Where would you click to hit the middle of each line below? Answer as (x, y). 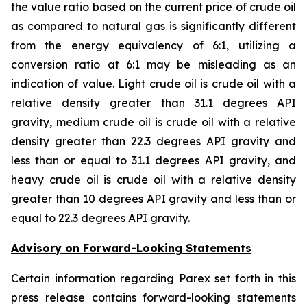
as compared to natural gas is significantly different (153, 26)
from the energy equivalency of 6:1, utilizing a (153, 45)
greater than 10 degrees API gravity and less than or (153, 199)
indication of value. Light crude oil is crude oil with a (153, 84)
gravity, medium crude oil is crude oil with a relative (153, 122)
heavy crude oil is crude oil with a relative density (153, 180)
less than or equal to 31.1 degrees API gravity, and (153, 160)
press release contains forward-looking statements (153, 297)
